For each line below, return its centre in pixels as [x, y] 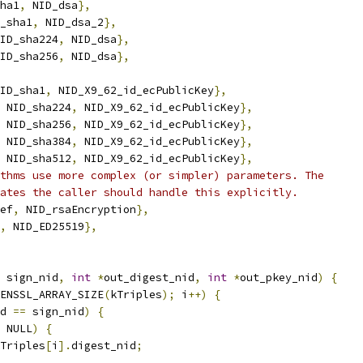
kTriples [136, 295]
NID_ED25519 [45, 226]
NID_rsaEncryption [78, 209]
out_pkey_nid [279, 278]
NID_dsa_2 [71, 22]
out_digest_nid [149, 278]
